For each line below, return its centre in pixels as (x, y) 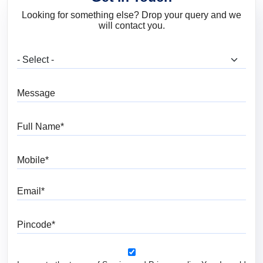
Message (148, 88)
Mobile (143, 155)
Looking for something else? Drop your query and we (131, 15)
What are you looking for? (179, 57)
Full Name (150, 121)
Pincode (146, 219)
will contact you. (131, 26)
